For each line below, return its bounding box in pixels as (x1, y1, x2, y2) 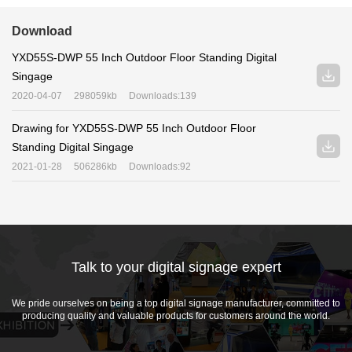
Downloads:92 (129, 161, 191, 172)
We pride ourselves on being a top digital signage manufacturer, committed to (12, 297, 340, 309)
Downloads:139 (129, 90, 196, 101)
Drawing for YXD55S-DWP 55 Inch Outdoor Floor (12, 122, 256, 134)
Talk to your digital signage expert (71, 258, 281, 275)
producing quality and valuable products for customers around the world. (22, 310, 330, 321)
